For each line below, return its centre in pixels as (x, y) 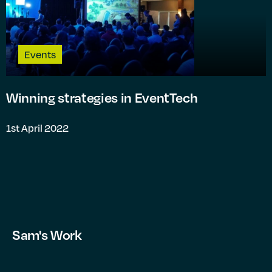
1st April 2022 (37, 128)
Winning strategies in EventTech (102, 98)
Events (40, 55)
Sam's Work (47, 235)
